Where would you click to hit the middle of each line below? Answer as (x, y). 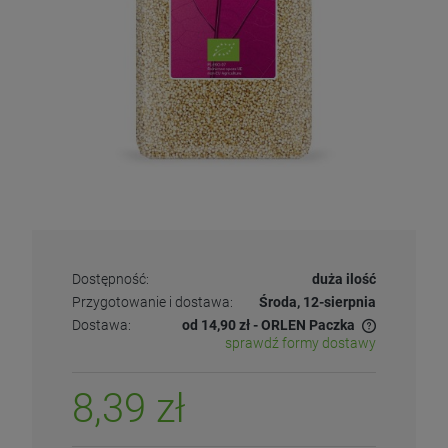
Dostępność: (110, 279)
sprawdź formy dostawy (300, 343)
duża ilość (344, 279)
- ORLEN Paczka (304, 325)
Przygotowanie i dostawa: (152, 302)
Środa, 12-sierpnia (317, 302)
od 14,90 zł (216, 325)
